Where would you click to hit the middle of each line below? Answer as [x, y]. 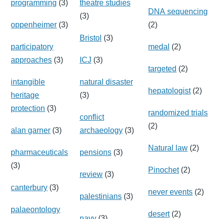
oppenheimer [34, 24]
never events [171, 192]
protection [28, 108]
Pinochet [164, 170]
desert [159, 214]
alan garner [31, 130]
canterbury [29, 187]
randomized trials [178, 112]
